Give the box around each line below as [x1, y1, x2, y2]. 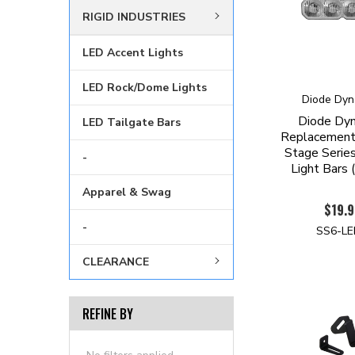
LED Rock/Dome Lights [82, 80, 207, 96]
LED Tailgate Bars [82, 115, 181, 131]
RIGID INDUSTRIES [82, 10, 185, 25]
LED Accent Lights [82, 45, 183, 61]
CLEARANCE [82, 254, 149, 270]
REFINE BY [82, 304, 133, 324]
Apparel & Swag [82, 185, 171, 200]
